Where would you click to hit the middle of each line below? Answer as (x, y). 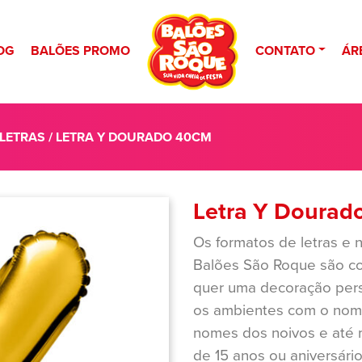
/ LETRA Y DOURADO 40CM (128, 137)
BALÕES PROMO (80, 50)
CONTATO (285, 50)
